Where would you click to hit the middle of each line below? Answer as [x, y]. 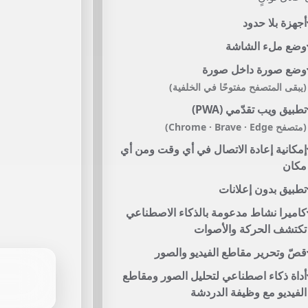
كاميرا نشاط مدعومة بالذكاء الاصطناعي [216, 212]
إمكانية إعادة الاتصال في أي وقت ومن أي [213, 149]
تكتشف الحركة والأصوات [250, 229]
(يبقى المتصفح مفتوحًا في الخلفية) [238, 87]
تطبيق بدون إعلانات [262, 189]
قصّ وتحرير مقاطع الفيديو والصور [230, 252]
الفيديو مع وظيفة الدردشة [248, 292]
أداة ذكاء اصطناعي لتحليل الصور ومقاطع [214, 276]
